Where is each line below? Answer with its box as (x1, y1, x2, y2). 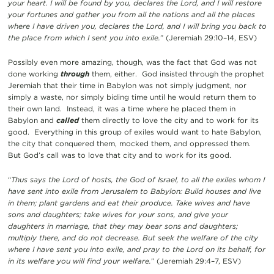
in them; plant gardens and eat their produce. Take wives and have (7, 198, 250, 207)
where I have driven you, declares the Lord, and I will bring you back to (7, 21, 267, 31)
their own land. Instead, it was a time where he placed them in (7, 103, 235, 113)
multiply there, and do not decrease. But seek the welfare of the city (7, 232, 258, 242)
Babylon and (7, 115, 56, 125)
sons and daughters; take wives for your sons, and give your (7, 209, 228, 219)
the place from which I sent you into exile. (7, 32, 160, 42)
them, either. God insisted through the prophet (91, 68, 264, 78)
